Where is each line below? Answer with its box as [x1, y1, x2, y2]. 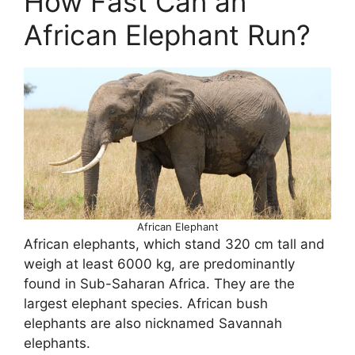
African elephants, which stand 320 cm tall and [24, 236, 325, 253]
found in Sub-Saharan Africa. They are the [24, 276, 295, 292]
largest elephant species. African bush [24, 296, 268, 312]
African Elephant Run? [24, 18, 311, 52]
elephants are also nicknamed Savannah [24, 315, 282, 332]
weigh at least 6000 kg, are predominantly [24, 256, 295, 273]
